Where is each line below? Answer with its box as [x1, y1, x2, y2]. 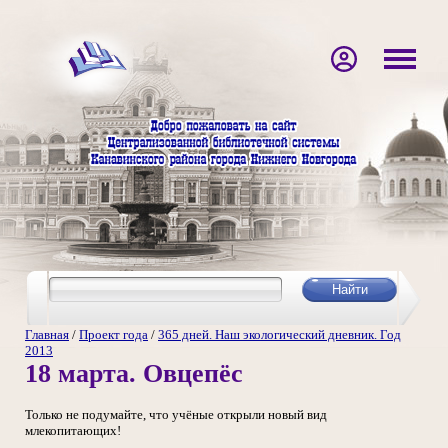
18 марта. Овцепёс [25, 359, 243, 388]
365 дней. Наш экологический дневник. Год [158, 327, 401, 342]
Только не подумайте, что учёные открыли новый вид [25, 407, 327, 422]
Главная [25, 327, 69, 342]
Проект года [79, 327, 148, 342]
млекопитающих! [25, 423, 121, 438]
